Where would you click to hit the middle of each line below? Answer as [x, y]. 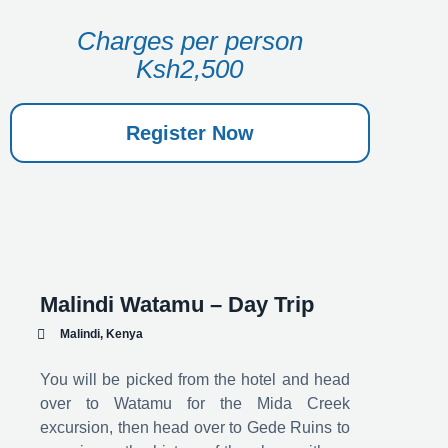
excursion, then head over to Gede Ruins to [195, 427]
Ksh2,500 [190, 69]
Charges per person [189, 41]
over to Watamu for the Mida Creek [195, 403]
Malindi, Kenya [101, 334]
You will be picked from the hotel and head [195, 379]
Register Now [189, 133]
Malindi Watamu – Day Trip [177, 304]
